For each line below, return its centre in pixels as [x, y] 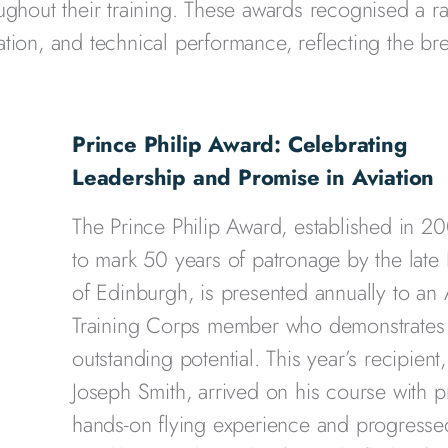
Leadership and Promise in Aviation [253, 177]
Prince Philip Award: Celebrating [239, 144]
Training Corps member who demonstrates [258, 325]
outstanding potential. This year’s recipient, [259, 358]
